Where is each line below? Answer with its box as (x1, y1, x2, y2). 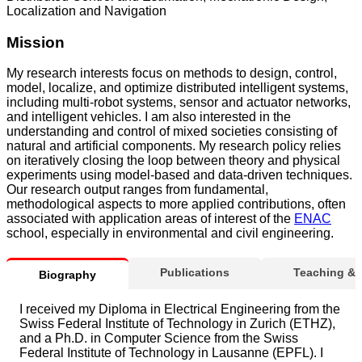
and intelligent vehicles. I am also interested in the (6, 110, 291, 124)
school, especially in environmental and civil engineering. (6, 226, 334, 241)
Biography (39, 268, 96, 282)
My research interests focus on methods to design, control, (6, 66, 337, 81)
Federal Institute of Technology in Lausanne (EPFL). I (19, 346, 323, 360)
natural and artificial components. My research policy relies (6, 139, 341, 154)
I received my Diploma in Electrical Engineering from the (19, 302, 340, 317)
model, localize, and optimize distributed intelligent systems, (6, 81, 348, 95)
